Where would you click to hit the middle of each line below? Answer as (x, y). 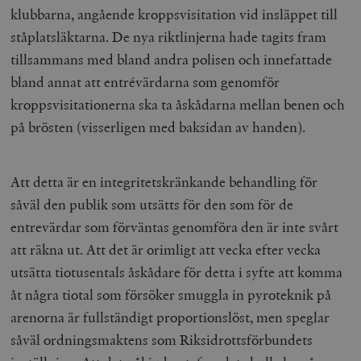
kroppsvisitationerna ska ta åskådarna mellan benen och (178, 105)
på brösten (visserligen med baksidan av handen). (158, 127)
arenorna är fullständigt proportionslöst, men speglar (170, 317)
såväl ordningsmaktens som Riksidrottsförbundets (162, 340)
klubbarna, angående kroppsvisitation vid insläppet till (174, 15)
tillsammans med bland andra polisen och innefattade (172, 60)
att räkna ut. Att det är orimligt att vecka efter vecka (166, 250)
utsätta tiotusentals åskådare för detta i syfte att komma (177, 272)
